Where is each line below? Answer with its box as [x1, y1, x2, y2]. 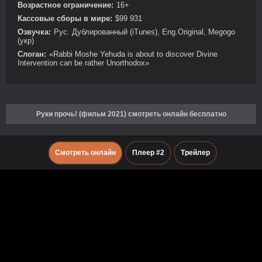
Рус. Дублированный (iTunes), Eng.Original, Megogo [54, 27, 235, 36]
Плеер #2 [132, 148, 164, 157]
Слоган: [18, 49, 46, 58]
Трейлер [180, 148, 210, 157]
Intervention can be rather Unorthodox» [18, 58, 149, 67]
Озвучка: [18, 27, 51, 36]
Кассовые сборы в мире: [18, 13, 112, 23]
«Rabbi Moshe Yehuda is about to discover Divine [49, 49, 218, 58]
